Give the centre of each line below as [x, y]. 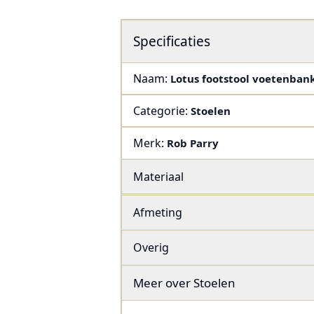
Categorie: [162, 111]
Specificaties [172, 42]
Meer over [162, 283]
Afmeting [158, 213]
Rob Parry [193, 143]
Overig [151, 248]
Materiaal [158, 177]
